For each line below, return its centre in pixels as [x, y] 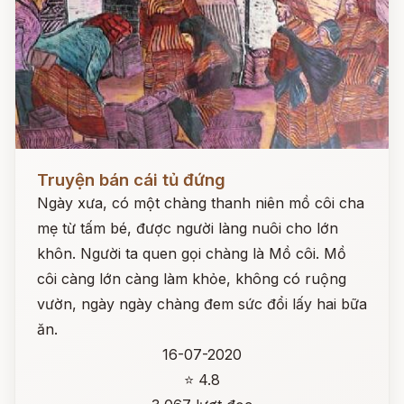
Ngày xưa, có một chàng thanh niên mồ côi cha [201, 203]
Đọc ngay [48, 166]
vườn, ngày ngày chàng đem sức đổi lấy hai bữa [202, 304]
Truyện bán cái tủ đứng [131, 180]
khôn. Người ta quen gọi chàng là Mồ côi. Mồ [192, 253]
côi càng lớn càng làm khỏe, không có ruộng [192, 279]
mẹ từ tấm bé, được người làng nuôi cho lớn [188, 228]
